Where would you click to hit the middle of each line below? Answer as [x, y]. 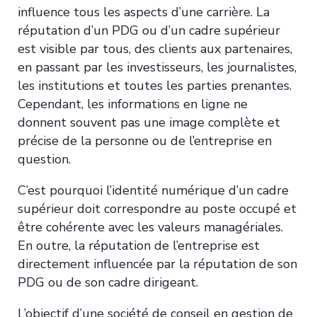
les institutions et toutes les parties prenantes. [155, 85]
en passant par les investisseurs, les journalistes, [157, 67]
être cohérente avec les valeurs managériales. [150, 227]
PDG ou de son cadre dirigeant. [108, 282]
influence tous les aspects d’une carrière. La [144, 12]
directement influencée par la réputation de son [157, 264]
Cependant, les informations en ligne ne [133, 104]
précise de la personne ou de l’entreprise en [145, 140]
